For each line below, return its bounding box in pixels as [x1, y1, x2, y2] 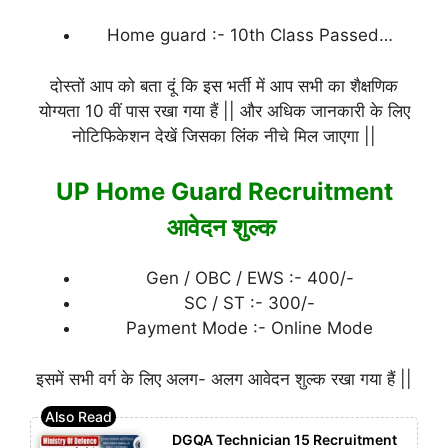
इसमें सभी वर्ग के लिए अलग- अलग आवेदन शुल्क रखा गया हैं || [36, 368, 412, 389]
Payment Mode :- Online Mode [126, 318, 373, 339]
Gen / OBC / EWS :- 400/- [145, 268, 354, 289]
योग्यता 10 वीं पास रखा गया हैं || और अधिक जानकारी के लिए [38, 100, 410, 121]
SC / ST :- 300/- [184, 293, 315, 314]
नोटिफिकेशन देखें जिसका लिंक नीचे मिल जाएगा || [72, 125, 376, 146]
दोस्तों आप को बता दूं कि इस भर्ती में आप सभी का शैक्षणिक [50, 75, 398, 96]
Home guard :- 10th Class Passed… [106, 25, 393, 46]
